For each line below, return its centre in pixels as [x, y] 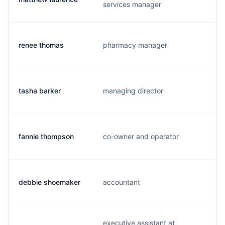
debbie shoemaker [49, 182]
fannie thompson [46, 136]
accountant [122, 182]
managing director [133, 91]
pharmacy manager [135, 45]
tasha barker [40, 91]
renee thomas [41, 45]
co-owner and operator [141, 136]
